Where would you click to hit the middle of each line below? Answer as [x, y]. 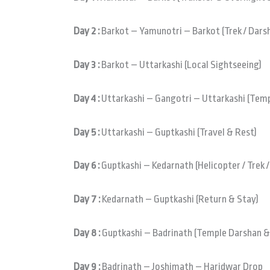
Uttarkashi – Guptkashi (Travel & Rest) [178, 132]
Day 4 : [86, 98]
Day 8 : [87, 233]
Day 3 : [86, 64]
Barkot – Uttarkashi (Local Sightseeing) [181, 64]
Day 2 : [86, 31]
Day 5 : [86, 132]
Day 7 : [87, 199]
